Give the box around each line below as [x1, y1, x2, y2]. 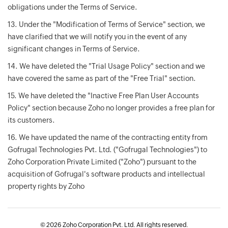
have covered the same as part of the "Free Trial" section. [8, 74, 196, 82]
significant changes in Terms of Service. [8, 45, 140, 53]
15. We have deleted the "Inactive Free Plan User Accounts [8, 92, 199, 100]
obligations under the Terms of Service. [8, 3, 137, 11]
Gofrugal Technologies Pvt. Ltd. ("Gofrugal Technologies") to [8, 146, 207, 154]
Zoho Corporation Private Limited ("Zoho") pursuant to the [8, 158, 196, 166]
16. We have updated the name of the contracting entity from [8, 133, 208, 141]
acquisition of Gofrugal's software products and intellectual [8, 170, 205, 178]
